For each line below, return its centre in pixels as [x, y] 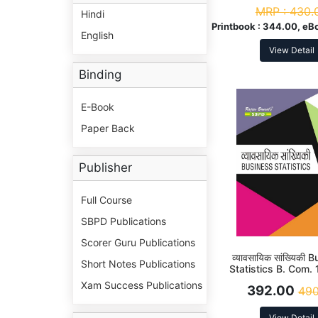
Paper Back [108, 128]
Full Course [106, 200]
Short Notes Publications [138, 264]
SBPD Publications [124, 221]
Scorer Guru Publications [138, 243]
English [97, 35]
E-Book [98, 107]
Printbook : [237, 27]
